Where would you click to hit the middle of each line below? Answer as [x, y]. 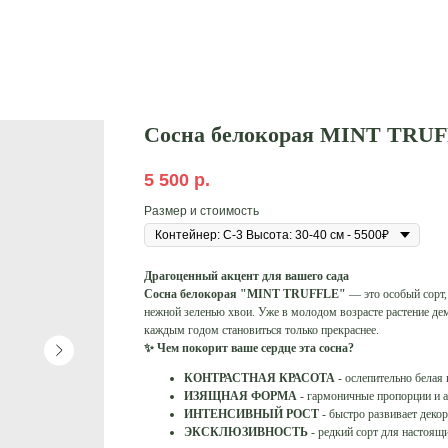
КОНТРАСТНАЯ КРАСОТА [259, 378]
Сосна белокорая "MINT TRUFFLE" [245, 294]
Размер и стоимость [201, 211]
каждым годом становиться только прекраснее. [261, 330]
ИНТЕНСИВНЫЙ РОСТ [251, 414]
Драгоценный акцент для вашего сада [246, 276]
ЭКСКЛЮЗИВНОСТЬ [246, 432]
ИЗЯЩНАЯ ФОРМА [240, 396]
